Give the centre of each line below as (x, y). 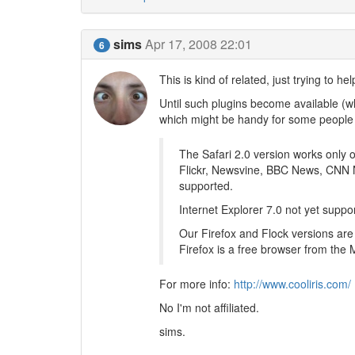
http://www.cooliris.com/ (292, 283)
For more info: (196, 283)
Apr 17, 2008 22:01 (198, 44)
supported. (206, 185)
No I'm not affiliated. (209, 307)
